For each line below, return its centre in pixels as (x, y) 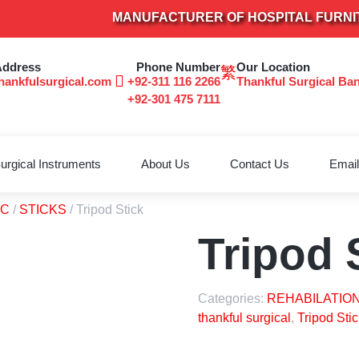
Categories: (232, 299)
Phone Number (178, 67)
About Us (165, 164)
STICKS (43, 210)
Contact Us (259, 164)
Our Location (273, 67)
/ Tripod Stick (105, 210)
